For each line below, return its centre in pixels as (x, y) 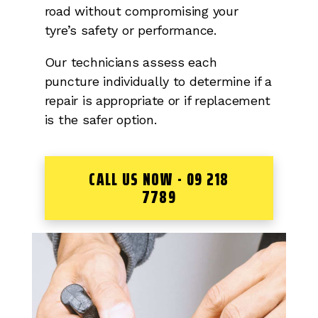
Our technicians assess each (131, 62)
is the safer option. (100, 120)
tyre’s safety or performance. (130, 31)
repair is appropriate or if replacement (158, 101)
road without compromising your (141, 11)
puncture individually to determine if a (158, 82)
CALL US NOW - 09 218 (159, 180)
